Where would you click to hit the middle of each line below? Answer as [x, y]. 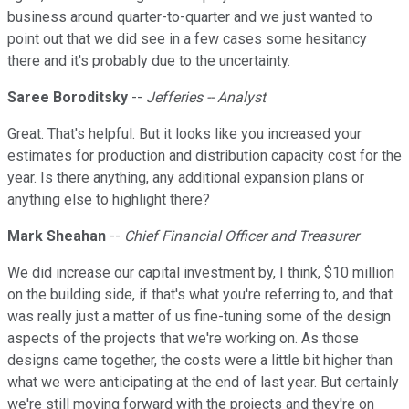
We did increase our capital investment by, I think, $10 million [201, 273]
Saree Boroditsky [68, 98]
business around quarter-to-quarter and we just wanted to [190, 17]
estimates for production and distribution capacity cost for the [204, 156]
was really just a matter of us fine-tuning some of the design [199, 317]
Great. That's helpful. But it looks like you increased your [184, 134]
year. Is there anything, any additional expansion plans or [186, 178]
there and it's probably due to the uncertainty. [149, 61]
